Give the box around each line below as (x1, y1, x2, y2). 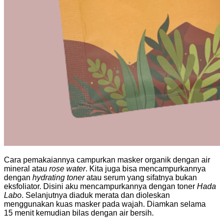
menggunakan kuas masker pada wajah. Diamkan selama (4, 199, 206, 208)
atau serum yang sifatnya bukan (84, 173, 197, 182)
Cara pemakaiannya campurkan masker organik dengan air (4, 155, 210, 164)
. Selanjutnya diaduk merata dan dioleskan (22, 191, 170, 199)
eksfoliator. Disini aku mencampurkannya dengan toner (4, 182, 197, 191)
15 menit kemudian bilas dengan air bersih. (4, 208, 154, 217)
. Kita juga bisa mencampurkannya (85, 164, 206, 173)
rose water (49, 164, 85, 173)
